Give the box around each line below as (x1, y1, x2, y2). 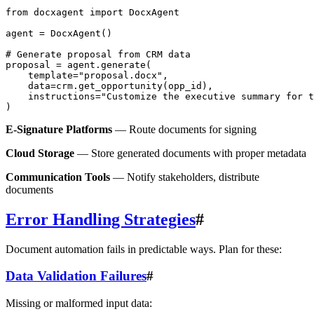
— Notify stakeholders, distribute (110, 170, 259, 183)
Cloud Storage (6, 146, 74, 159)
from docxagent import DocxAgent (6, 6, 179, 18)
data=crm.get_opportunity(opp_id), (6, 80, 213, 91)
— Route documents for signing (112, 123, 257, 135)
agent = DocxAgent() (6, 27, 112, 39)
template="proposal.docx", (6, 69, 168, 81)
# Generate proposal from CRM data (6, 48, 191, 60)
